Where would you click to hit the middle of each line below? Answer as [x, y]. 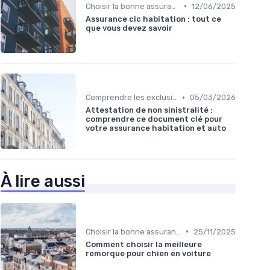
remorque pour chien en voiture [148, 253]
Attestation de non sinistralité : [149, 110]
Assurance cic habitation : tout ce [153, 19]
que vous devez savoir [129, 28]
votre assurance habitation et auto [156, 128]
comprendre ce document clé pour [154, 119]
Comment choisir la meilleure [144, 244]
